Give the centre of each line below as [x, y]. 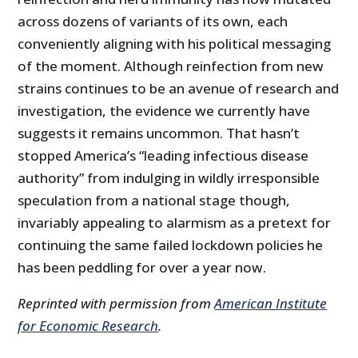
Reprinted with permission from [116, 304]
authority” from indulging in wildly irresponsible [169, 178]
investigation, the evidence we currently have [164, 111]
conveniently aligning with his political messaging [175, 44]
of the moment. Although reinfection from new [171, 66]
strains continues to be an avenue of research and [179, 89]
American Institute [271, 304]
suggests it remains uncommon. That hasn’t [159, 133]
